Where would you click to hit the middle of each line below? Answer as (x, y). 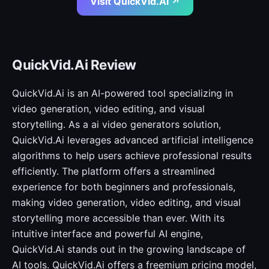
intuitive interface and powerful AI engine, (107, 234)
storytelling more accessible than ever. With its (118, 218)
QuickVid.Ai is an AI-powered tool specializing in (122, 93)
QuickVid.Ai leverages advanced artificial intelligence (133, 140)
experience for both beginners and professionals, (124, 187)
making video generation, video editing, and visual (126, 202)
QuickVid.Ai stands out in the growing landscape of (129, 249)
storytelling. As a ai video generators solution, (116, 124)
